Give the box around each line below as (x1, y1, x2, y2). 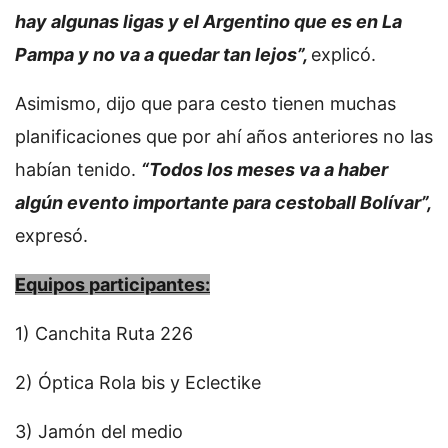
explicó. (311, 44, 381, 66)
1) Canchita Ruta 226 (15, 323, 193, 345)
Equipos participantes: (15, 274, 210, 296)
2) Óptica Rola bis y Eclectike (15, 372, 261, 394)
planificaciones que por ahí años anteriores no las (15, 126, 433, 148)
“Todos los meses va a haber (141, 159, 388, 181)
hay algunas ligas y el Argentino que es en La (15, 11, 402, 33)
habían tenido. (15, 159, 141, 181)
